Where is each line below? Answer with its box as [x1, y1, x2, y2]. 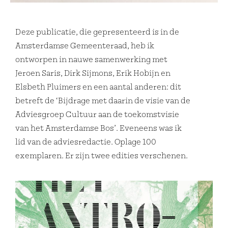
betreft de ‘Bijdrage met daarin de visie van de [15, 97, 190, 105]
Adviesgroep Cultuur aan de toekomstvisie [15, 110, 179, 119]
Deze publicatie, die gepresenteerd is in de [15, 28, 179, 37]
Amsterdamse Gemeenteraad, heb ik [15, 42, 154, 50]
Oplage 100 [115, 138, 156, 147]
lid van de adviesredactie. [15, 138, 115, 147]
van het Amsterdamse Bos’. [15, 124, 120, 133]
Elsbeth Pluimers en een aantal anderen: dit [15, 83, 181, 92]
